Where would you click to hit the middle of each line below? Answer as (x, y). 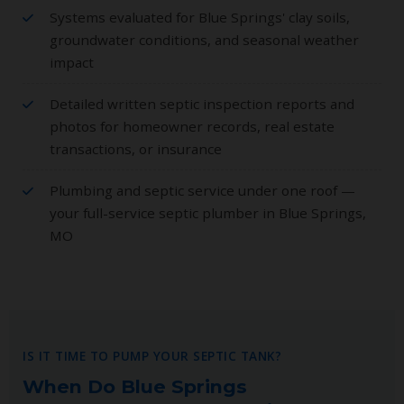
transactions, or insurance (136, 148)
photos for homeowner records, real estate (192, 126)
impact (72, 62)
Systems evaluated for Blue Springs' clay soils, (200, 17)
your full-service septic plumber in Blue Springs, (208, 212)
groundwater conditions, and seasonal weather (204, 39)
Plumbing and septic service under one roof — (202, 190)
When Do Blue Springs (135, 386)
